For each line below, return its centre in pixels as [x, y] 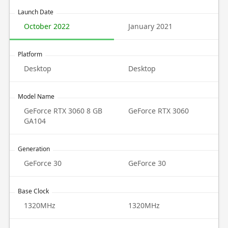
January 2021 [150, 26]
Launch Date [35, 12]
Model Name [36, 96]
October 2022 [47, 26]
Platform [30, 54]
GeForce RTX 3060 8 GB [63, 111]
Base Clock [33, 191]
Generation [34, 149]
